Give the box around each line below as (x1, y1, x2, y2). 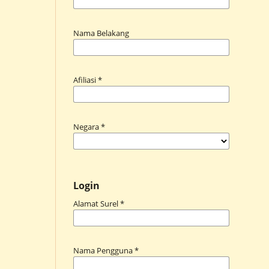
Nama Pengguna (73, 244, 134, 256)
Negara (73, 121, 101, 132)
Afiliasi (73, 74, 98, 85)
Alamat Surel (73, 198, 120, 209)
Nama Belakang (73, 27, 129, 38)
